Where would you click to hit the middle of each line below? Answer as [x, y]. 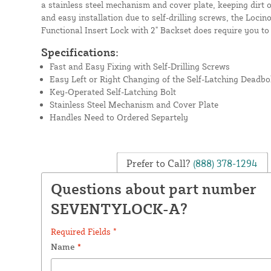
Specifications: [80, 52]
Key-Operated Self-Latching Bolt [113, 91]
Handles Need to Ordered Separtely [119, 117]
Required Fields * [83, 231]
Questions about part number [153, 188]
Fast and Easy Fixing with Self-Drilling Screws [139, 66]
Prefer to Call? [159, 163]
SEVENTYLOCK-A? [119, 208]
